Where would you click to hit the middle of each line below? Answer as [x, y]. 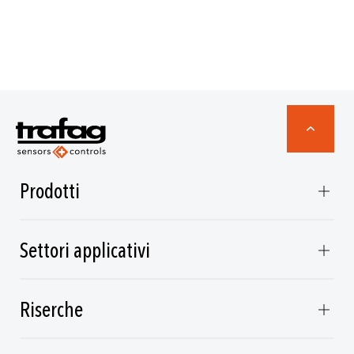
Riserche [51, 311]
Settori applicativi [85, 251]
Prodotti [50, 192]
